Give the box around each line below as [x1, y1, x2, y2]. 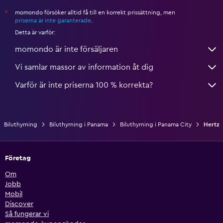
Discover [5, 201, 33, 208]
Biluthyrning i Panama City [119, 121, 192, 128]
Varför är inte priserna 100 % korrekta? [15, 81, 153, 90]
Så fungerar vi [5, 211, 49, 218]
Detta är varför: [15, 29, 55, 36]
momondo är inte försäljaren [15, 45, 118, 54]
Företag [5, 155, 31, 162]
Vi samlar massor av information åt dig [15, 63, 153, 72]
